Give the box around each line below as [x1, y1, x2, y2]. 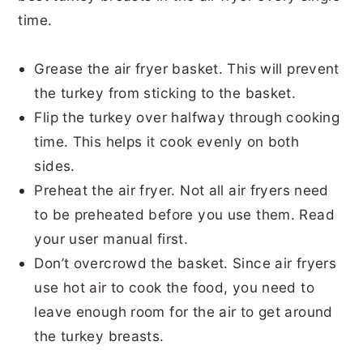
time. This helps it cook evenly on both [34, 132, 300, 150]
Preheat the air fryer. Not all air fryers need [34, 181, 329, 199]
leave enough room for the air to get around [34, 302, 333, 320]
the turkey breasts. [34, 327, 169, 344]
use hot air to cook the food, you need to [34, 278, 314, 296]
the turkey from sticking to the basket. [34, 83, 301, 101]
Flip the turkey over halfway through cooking [34, 108, 340, 126]
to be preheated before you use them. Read [34, 205, 335, 223]
